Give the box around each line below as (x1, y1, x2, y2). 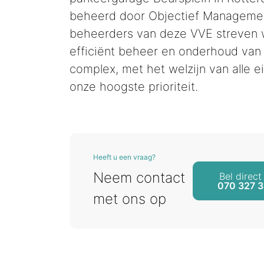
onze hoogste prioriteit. (70, 80, 198, 94)
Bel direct (219, 170, 262, 182)
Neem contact (93, 169, 185, 186)
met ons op (93, 190, 166, 207)
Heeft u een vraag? (93, 153, 156, 161)
